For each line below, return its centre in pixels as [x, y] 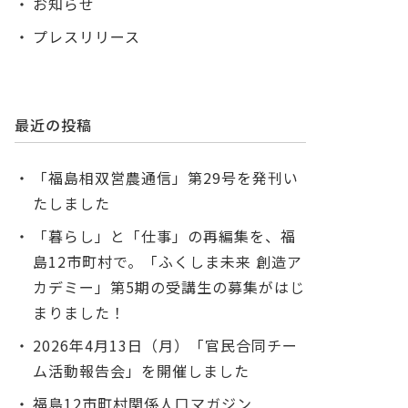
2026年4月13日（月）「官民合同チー [165, 346]
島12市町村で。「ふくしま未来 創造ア [168, 262]
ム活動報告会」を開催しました [141, 371]
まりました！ [79, 313]
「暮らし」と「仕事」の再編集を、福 [164, 236]
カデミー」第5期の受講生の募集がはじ [169, 287]
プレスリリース [87, 37]
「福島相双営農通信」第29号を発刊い [166, 178]
